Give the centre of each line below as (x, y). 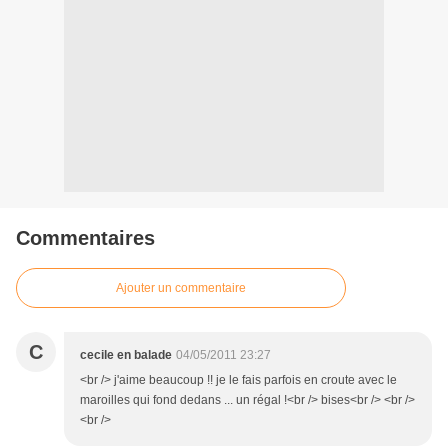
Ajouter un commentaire (181, 288)
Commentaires (85, 238)
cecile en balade (126, 355)
